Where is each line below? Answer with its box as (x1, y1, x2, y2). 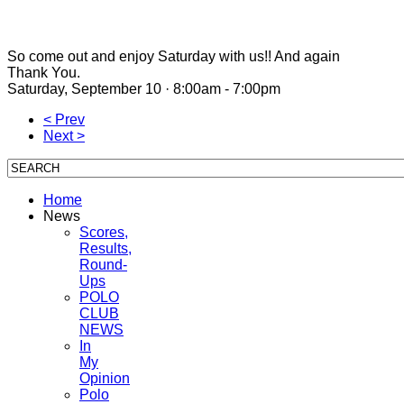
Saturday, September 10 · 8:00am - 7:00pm (7, 80, 280, 96)
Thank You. (7, 64, 80, 80)
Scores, (79, 224, 128, 240)
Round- (79, 256, 127, 272)
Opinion (79, 370, 130, 386)
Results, (79, 240, 132, 256)
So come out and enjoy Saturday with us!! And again (7, 48, 340, 64)
